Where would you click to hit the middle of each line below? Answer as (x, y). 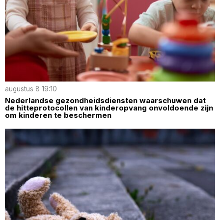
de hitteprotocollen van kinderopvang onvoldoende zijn (109, 108)
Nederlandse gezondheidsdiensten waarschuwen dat (105, 101)
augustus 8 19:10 (31, 89)
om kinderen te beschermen (58, 115)
